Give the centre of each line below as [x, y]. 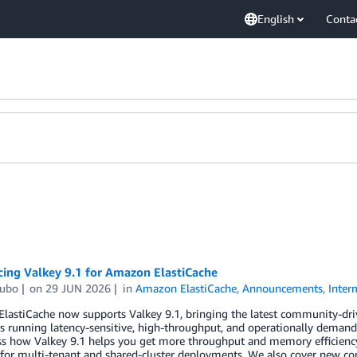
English [276, 19]
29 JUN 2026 [78, 288]
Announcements [283, 288]
